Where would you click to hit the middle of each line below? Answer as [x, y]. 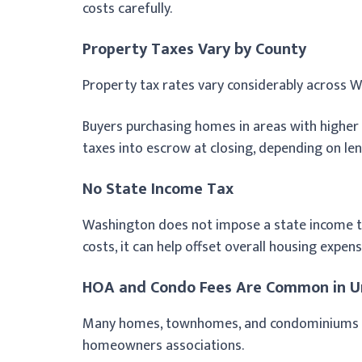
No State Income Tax [158, 189]
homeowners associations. [163, 345]
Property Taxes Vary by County [194, 49]
